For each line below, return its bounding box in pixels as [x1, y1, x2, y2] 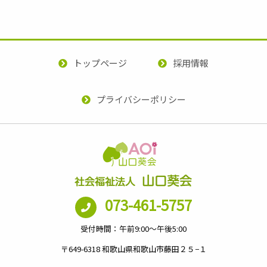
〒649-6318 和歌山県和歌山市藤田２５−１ [60, 243, 207, 254]
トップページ [73, 57, 127, 70]
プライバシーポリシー [96, 93, 186, 106]
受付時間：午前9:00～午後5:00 [80, 222, 187, 234]
